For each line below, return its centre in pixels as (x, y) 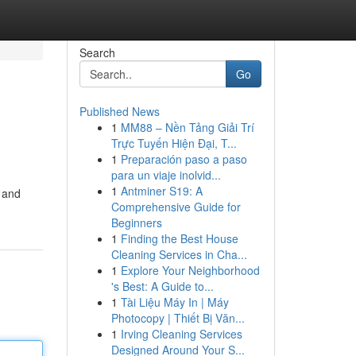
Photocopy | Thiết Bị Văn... (178, 318)
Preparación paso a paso (184, 159)
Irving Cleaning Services (181, 334)
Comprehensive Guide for (176, 207)
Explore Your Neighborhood (190, 270)
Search (97, 52)
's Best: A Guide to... (162, 286)
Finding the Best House (179, 238)
